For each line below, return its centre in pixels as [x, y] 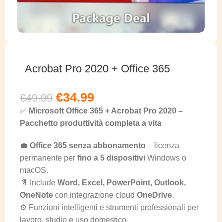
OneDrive [154, 195]
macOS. [34, 170]
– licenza [163, 145]
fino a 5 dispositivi [111, 158]
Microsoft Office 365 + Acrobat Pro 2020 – [106, 111]
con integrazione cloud [95, 195]
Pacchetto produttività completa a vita [91, 123]
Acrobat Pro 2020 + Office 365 [97, 68]
